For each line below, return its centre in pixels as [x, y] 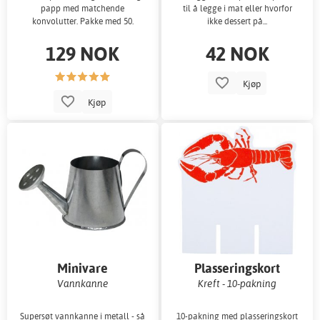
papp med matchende [83, 8]
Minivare [83, 269]
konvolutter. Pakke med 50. [82, 21]
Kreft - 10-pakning [237, 284]
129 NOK [83, 53]
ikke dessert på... [237, 21]
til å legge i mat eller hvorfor [237, 8]
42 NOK [237, 53]
